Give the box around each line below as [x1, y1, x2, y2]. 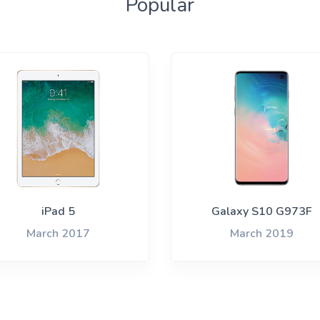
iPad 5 [41, 204, 75, 220]
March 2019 [230, 226, 294, 242]
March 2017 [26, 226, 90, 242]
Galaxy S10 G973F [211, 204, 312, 220]
